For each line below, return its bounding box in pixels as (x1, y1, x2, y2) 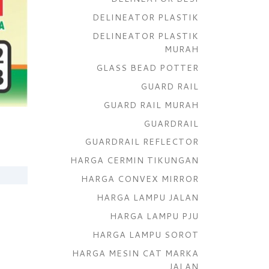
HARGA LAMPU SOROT (92, 228, 199, 241)
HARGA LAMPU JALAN (97, 191, 199, 204)
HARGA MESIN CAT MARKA (72, 246, 199, 259)
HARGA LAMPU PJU (110, 210, 199, 223)
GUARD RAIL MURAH (103, 98, 199, 111)
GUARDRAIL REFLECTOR (85, 135, 199, 148)
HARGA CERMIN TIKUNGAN (70, 154, 199, 167)
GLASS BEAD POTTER (96, 61, 199, 74)
